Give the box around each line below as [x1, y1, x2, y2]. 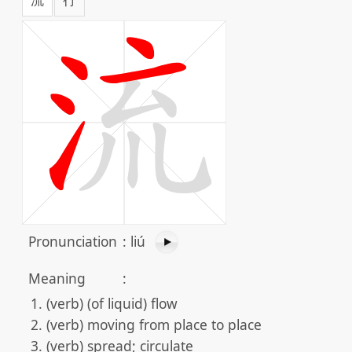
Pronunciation [28, 232, 117, 251]
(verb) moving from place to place [46, 315, 262, 334]
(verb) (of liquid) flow [46, 294, 178, 313]
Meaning [28, 269, 86, 288]
